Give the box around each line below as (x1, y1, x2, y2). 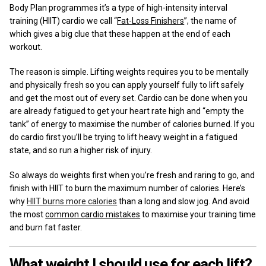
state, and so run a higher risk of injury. (9, 145, 153, 155)
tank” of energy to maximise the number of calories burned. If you (9, 119, 255, 129)
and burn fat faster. (9, 222, 83, 232)
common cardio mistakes (45, 209, 141, 219)
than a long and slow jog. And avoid (117, 196, 250, 206)
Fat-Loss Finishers (117, 15, 185, 26)
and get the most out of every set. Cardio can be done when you (9, 93, 248, 103)
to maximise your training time (140, 209, 256, 219)
